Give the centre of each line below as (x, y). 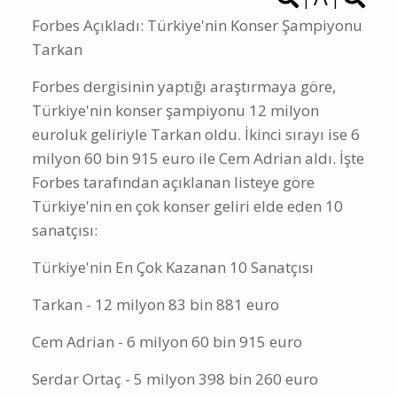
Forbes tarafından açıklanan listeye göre (173, 206)
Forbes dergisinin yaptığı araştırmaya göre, (184, 110)
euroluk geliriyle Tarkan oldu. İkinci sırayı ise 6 (196, 158)
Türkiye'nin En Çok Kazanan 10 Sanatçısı (173, 291)
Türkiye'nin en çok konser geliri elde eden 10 (187, 230)
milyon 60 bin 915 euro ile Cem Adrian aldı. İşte (198, 182)
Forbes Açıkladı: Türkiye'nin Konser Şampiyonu (197, 49)
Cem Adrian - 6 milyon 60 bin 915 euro (167, 365)
